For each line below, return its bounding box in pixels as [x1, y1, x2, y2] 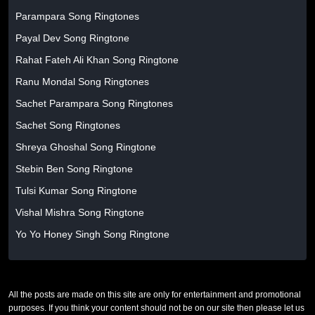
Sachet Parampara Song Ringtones [15, 98, 173, 109]
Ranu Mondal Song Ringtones [15, 76, 149, 87]
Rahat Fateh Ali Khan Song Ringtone [15, 54, 179, 65]
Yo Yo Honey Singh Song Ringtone [15, 229, 169, 240]
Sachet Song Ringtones [15, 120, 120, 131]
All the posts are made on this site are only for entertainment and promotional [8, 290, 301, 300]
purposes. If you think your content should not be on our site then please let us [8, 303, 304, 313]
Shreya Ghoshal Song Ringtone [15, 141, 156, 153]
